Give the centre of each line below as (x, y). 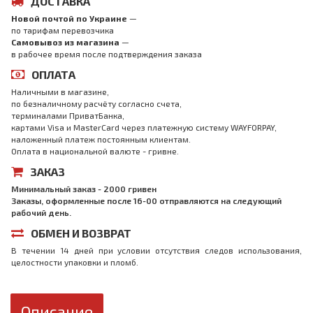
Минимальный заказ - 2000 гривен (84, 189)
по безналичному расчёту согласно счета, (96, 103)
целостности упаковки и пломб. (75, 262)
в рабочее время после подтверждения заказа (107, 54)
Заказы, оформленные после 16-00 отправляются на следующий (146, 201)
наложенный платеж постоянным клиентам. (101, 139)
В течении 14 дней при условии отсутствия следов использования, (156, 250)
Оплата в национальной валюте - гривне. (95, 151)
